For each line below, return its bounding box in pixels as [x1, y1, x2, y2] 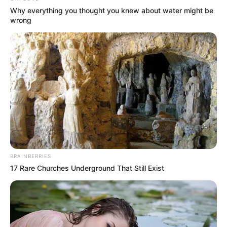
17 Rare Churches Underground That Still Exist [10, 164, 164, 173]
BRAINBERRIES [10, 153, 51, 160]
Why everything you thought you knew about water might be [10, 6, 213, 15]
